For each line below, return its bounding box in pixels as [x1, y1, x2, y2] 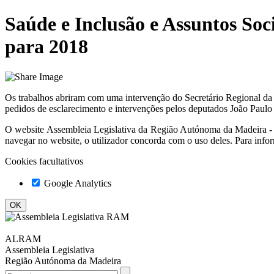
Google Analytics [42, 177, 111, 188]
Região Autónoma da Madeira [5, 255, 121, 266]
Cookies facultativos [5, 155, 83, 166]
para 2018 [5, 35, 88, 58]
